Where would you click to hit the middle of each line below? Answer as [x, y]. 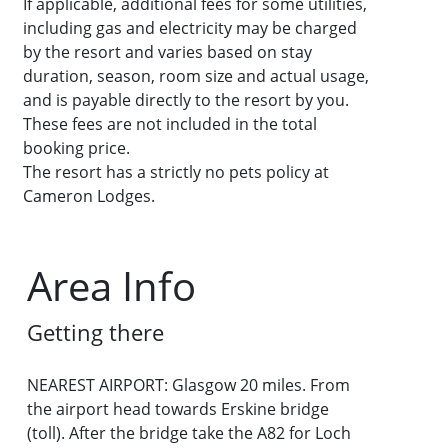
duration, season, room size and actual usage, [196, 76]
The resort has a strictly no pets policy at [176, 172]
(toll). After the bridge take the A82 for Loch [189, 433]
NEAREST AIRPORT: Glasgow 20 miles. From [189, 385]
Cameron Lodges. [89, 196]
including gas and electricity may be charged [190, 28]
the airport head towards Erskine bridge [178, 409]
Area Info [112, 286]
